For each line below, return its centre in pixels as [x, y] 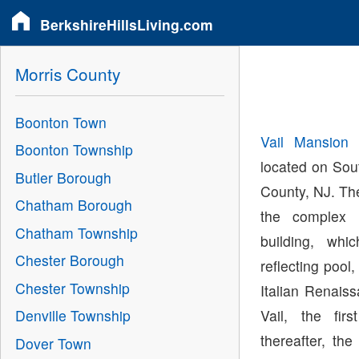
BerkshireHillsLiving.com [127, 24]
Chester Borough [69, 260]
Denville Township [73, 316]
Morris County [67, 73]
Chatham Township [76, 232]
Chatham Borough [73, 205]
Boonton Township [74, 150]
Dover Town [53, 343]
